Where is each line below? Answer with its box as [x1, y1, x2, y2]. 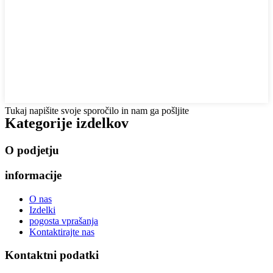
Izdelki [29, 204, 55, 215]
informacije [5, 168, 62, 182]
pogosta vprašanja [29, 215, 98, 226]
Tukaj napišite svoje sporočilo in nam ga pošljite [5, 105, 189, 116]
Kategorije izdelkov [5, 115, 129, 132]
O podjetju [5, 144, 59, 157]
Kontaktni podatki [5, 249, 99, 262]
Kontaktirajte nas [29, 226, 94, 237]
